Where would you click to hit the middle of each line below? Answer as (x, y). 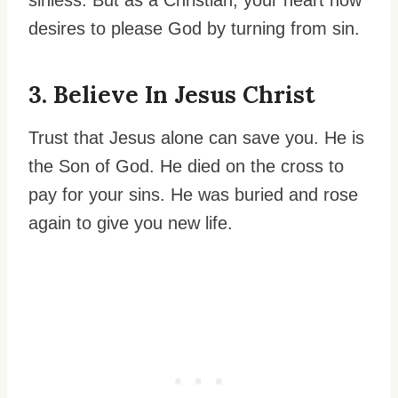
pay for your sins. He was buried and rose (193, 194)
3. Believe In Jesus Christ (172, 94)
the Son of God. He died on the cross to (186, 166)
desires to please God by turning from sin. (194, 28)
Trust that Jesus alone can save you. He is (196, 137)
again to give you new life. (131, 223)
